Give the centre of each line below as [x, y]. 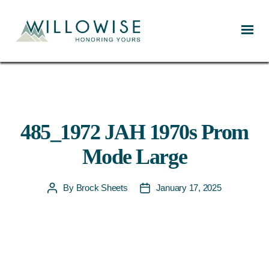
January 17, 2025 [189, 188]
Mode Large [134, 157]
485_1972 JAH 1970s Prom [134, 132]
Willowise [32, 49]
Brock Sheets [102, 188]
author [64, 201]
